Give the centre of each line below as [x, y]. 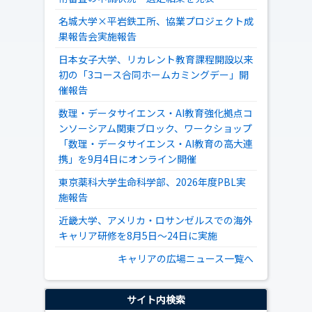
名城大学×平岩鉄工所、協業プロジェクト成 [156, 21]
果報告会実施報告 [97, 36]
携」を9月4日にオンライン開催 [127, 159]
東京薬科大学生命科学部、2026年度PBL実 [152, 182]
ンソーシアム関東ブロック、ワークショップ [155, 128]
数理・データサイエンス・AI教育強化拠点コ [156, 113]
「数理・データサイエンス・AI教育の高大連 [156, 143]
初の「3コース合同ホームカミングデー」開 [154, 75]
